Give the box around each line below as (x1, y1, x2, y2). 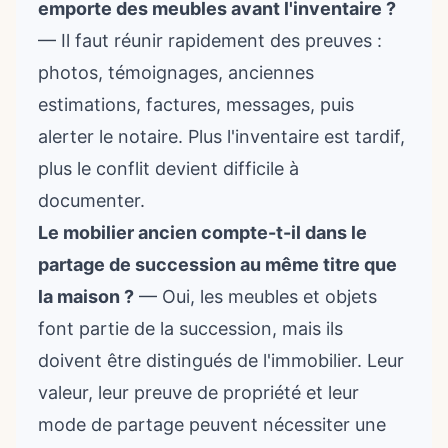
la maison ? (38, 286, 134, 307)
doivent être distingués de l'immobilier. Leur (38, 350, 404, 371)
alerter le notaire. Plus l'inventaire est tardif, (38, 126, 405, 147)
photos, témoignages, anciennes (38, 62, 314, 83)
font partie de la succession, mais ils (38, 318, 343, 339)
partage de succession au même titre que (38, 254, 397, 275)
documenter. (38, 190, 145, 211)
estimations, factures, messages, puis (38, 94, 354, 115)
